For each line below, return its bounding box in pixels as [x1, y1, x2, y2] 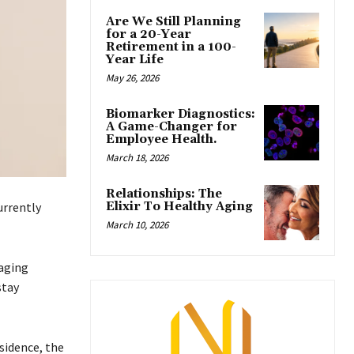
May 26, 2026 [106, 70, 159, 85]
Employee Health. [106, 131, 217, 147]
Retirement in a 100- [106, 39, 236, 55]
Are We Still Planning [106, 13, 241, 29]
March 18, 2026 [106, 150, 168, 164]
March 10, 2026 [106, 217, 168, 232]
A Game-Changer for [106, 119, 237, 134]
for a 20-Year [106, 26, 191, 42]
